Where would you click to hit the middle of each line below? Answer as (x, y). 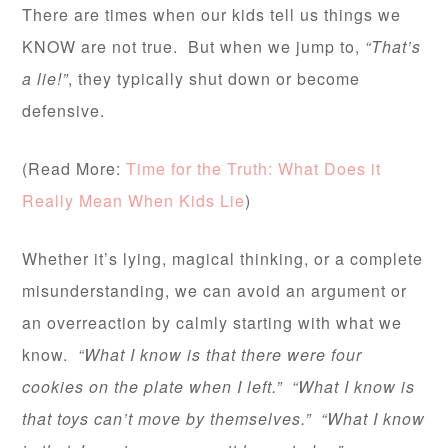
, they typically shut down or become (214, 78)
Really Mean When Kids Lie (134, 200)
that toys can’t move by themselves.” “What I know (224, 418)
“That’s (393, 46)
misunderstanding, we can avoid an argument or (215, 290)
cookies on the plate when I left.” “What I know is (219, 386)
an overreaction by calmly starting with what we (212, 322)
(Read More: (74, 168)
